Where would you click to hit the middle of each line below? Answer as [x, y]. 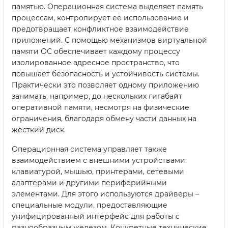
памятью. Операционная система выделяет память [107, 7]
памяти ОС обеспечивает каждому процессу [96, 52]
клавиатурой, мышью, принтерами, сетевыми [98, 172]
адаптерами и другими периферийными [89, 183]
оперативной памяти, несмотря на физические [101, 108]
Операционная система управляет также [89, 149]
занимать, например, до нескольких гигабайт [97, 96]
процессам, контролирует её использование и [100, 18]
